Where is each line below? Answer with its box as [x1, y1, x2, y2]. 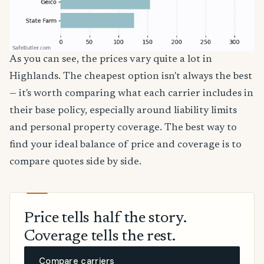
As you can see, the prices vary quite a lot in [9, 54, 212, 65]
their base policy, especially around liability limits [9, 105, 237, 116]
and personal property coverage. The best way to [9, 122, 237, 133]
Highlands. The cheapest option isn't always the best [9, 71, 252, 82]
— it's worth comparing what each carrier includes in [9, 88, 253, 99]
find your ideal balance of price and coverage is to [9, 139, 242, 150]
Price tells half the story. [24, 211, 186, 227]
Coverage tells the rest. [24, 229, 176, 245]
